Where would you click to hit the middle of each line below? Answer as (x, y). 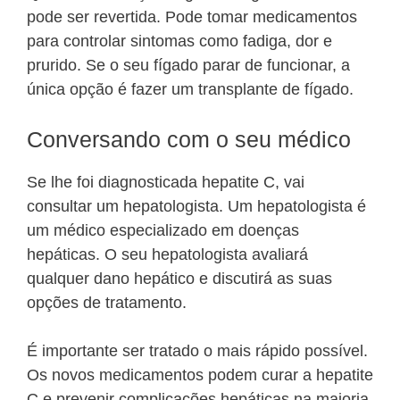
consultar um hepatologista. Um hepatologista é (196, 207)
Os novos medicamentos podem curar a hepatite (200, 375)
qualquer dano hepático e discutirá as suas (179, 279)
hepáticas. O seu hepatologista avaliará (167, 255)
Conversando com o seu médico (189, 140)
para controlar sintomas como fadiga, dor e (179, 42)
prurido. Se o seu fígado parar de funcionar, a (188, 66)
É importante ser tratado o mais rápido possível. (197, 351)
